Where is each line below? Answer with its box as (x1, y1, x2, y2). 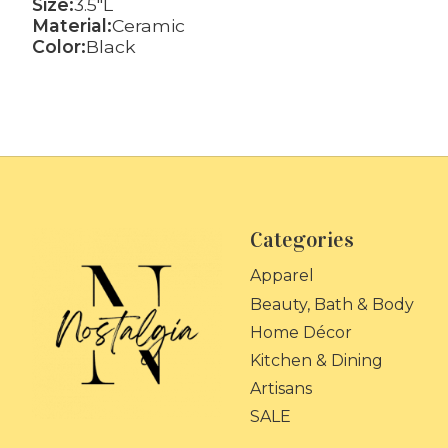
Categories (249, 227, 354, 254)
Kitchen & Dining (249, 350, 383, 370)
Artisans (249, 379, 312, 398)
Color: (32, 35, 86, 57)
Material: (32, 14, 112, 36)
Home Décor (249, 322, 352, 342)
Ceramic (112, 14, 185, 36)
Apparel (249, 266, 314, 286)
